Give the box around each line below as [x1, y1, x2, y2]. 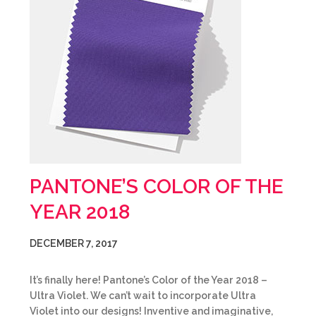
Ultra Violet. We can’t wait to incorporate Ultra [30, 290, 256, 301]
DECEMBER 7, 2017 [30, 238, 118, 249]
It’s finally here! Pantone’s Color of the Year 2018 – [30, 274, 267, 286]
